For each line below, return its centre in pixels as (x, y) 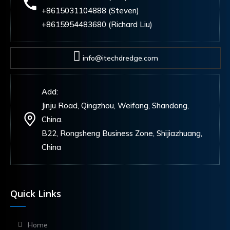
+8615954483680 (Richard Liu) (97, 24)
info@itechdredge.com (119, 58)
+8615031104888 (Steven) (90, 10)
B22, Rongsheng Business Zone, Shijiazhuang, (122, 133)
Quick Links (36, 193)
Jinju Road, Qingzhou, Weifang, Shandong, (116, 105)
